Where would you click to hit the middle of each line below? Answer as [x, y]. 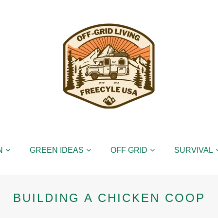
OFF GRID [129, 150]
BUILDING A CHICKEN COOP [109, 198]
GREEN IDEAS [56, 150]
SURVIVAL [193, 150]
